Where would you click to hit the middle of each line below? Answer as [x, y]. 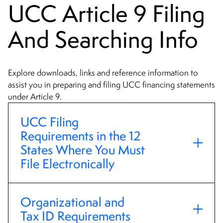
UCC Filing [50, 122]
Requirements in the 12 [81, 136]
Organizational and [72, 202]
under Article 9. [36, 97]
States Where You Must [83, 150]
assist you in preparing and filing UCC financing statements [111, 85]
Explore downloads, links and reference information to [103, 73]
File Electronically [67, 164]
